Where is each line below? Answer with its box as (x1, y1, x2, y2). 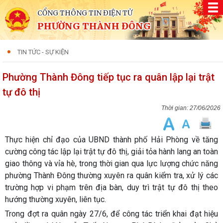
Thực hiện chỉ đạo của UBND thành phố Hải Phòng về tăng (5, 135, 218, 144)
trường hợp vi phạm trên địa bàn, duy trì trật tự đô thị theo (5, 183, 218, 192)
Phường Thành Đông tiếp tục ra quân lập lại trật (2, 71, 215, 83)
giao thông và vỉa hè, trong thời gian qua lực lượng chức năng (5, 159, 218, 168)
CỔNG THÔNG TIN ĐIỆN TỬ (37, 8, 132, 17)
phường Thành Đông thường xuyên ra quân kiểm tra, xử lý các (5, 171, 218, 180)
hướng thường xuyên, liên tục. (5, 195, 106, 204)
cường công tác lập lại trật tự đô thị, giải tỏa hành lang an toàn (5, 147, 218, 156)
